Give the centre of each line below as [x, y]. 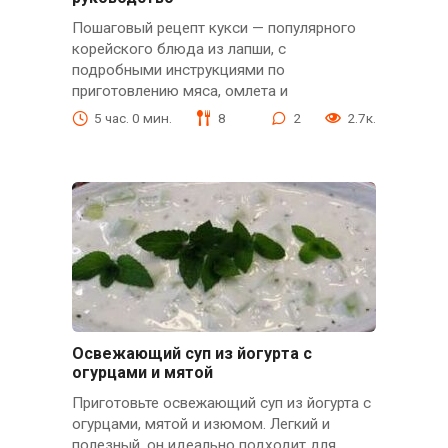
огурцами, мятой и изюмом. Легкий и [200, 423]
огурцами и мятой [142, 372]
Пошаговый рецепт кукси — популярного [213, 28]
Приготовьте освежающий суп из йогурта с [221, 402]
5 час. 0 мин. [132, 117]
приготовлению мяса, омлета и [179, 91]
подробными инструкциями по [178, 70]
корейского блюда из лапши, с [178, 49]
